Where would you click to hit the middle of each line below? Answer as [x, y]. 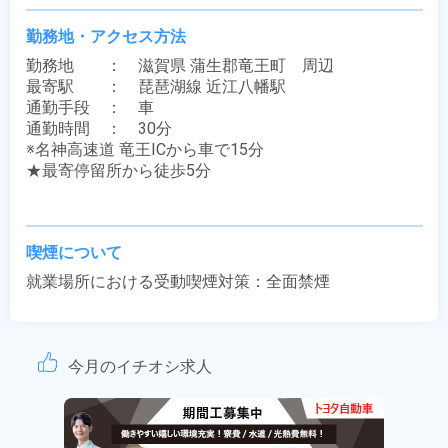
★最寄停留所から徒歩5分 [118, 170]
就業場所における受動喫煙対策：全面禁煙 [178, 281]
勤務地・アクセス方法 [106, 36]
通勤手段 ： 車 [90, 107]
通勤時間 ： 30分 [99, 128]
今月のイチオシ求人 [140, 366]
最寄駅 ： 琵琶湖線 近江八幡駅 [156, 86]
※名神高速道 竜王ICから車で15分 [145, 149]
